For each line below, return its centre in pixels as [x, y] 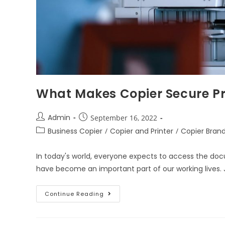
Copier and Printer [142, 131]
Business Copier [75, 131]
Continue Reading [74, 194]
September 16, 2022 [124, 118]
